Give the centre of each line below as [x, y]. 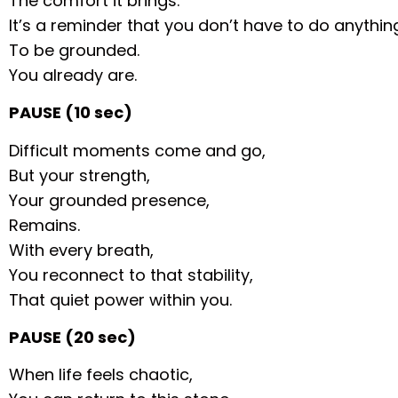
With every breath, [82, 250]
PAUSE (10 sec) [71, 113]
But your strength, [80, 175]
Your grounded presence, [110, 200]
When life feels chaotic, [101, 375]
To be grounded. [75, 50]
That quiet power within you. [121, 299]
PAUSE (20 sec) [73, 338]
